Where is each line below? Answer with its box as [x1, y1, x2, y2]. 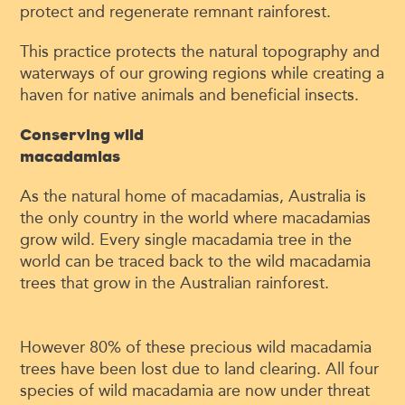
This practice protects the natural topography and [20, 42, 381, 62]
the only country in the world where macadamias [20, 208, 372, 229]
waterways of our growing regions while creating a [20, 63, 385, 84]
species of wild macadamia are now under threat [20, 381, 371, 401]
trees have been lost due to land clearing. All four [20, 359, 380, 380]
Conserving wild [20, 126, 145, 145]
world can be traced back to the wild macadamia [20, 251, 372, 272]
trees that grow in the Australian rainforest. [20, 273, 330, 294]
